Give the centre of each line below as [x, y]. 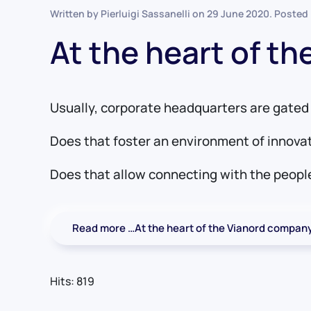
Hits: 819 [72, 281]
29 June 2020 [238, 14]
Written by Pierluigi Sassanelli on [128, 14]
